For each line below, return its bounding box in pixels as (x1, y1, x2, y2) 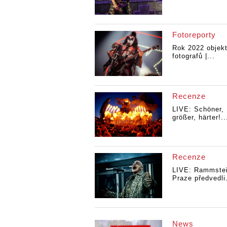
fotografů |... (172, 52, 215, 60)
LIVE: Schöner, (172, 105, 224, 113)
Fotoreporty (172, 30, 216, 40)
